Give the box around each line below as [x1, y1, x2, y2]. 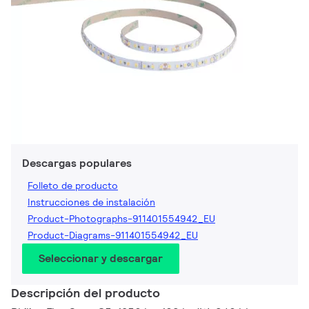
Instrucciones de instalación [28, 196, 155, 209]
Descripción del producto [11, 285, 160, 301]
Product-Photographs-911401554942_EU [28, 212, 215, 226]
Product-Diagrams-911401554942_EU [28, 229, 198, 242]
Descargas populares [22, 156, 132, 171]
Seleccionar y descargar [39, 251, 163, 266]
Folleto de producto [28, 179, 118, 192]
